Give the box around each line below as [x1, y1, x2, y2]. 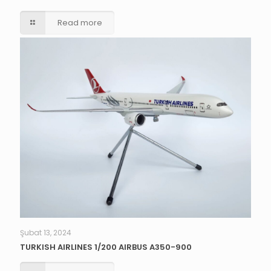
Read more [57, 16, 103, 28]
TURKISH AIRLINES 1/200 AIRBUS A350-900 [20, 241, 192, 253]
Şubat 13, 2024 [20, 227, 71, 238]
